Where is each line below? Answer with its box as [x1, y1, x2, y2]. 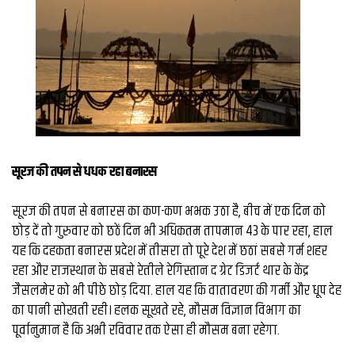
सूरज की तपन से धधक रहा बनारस [12, 160, 157, 183]
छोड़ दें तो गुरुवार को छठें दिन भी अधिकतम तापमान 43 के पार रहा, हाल [12, 219, 333, 242]
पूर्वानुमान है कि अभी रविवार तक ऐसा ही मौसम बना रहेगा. [12, 319, 280, 342]
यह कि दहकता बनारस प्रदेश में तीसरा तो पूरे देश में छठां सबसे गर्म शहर [12, 239, 327, 262]
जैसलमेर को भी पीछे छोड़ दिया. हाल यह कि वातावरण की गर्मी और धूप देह [12, 279, 342, 302]
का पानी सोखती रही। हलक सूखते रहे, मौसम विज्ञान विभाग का [12, 299, 301, 322]
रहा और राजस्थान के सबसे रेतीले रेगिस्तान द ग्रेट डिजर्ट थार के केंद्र [12, 259, 308, 282]
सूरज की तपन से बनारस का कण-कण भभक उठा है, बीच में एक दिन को [12, 200, 326, 223]
